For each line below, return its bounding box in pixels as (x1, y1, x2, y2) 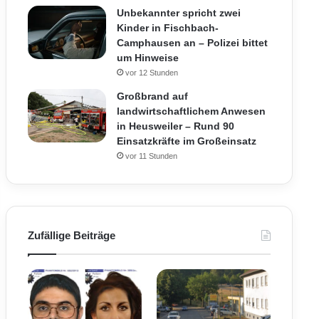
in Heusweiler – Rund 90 (116, 120, 234, 132)
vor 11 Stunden (125, 152, 177, 160)
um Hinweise (116, 52, 179, 63)
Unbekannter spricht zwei (116, 7, 241, 19)
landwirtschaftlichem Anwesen (116, 105, 266, 117)
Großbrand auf (116, 90, 188, 102)
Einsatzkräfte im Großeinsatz (116, 135, 256, 147)
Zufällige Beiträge (27, 229, 115, 241)
